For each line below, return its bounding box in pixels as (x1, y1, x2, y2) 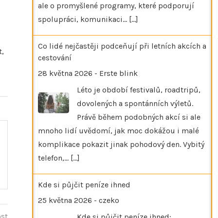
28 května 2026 (38, 68, 92, 78)
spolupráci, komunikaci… (38, 14, 129, 24)
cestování (38, 53, 72, 62)
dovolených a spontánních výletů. (77, 98, 193, 108)
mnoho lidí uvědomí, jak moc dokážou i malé (38, 126, 199, 135)
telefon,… (38, 153, 71, 163)
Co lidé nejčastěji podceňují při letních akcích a (38, 41, 206, 51)
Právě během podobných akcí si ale (77, 112, 200, 122)
